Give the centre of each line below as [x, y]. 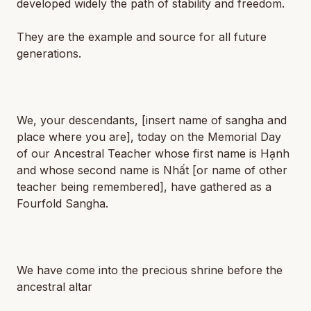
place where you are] [74, 137]
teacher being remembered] [90, 187]
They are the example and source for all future [142, 37]
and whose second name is [90, 170]
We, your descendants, [79, 120]
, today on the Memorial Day [206, 137]
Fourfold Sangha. [62, 203]
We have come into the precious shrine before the [150, 270]
